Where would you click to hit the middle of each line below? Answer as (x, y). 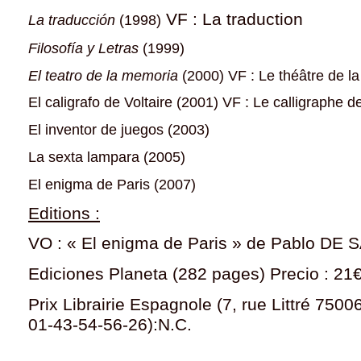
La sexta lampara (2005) (107, 157)
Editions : (64, 213)
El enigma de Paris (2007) (112, 184)
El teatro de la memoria (105, 75)
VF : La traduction (232, 19)
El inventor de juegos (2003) (119, 130)
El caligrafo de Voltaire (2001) (123, 103)
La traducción (74, 20)
